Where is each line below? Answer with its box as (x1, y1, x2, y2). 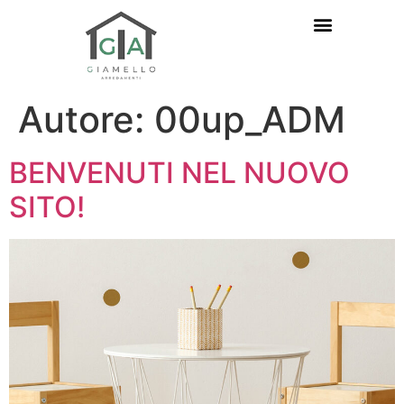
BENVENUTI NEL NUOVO (9, 154, 350, 190)
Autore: (18, 96, 154, 142)
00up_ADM (154, 96, 345, 142)
